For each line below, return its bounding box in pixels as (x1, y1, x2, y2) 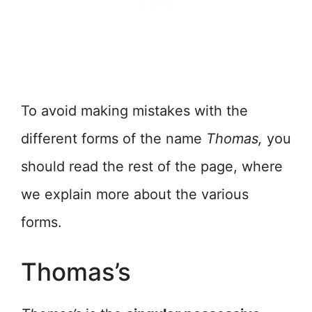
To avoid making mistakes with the (21, 102, 248, 120)
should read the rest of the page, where (21, 158, 283, 175)
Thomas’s (21, 257, 131, 287)
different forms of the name (21, 130, 206, 148)
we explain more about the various (21, 186, 249, 203)
